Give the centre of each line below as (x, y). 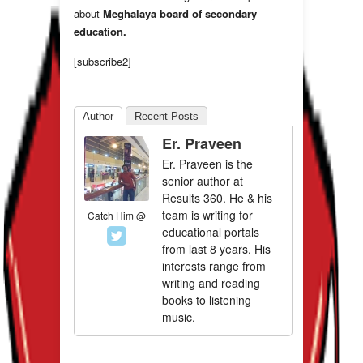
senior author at (203, 181)
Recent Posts (167, 117)
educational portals (211, 232)
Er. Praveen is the (207, 164)
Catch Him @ (117, 216)
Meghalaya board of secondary (180, 14)
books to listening (207, 300)
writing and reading (211, 283)
